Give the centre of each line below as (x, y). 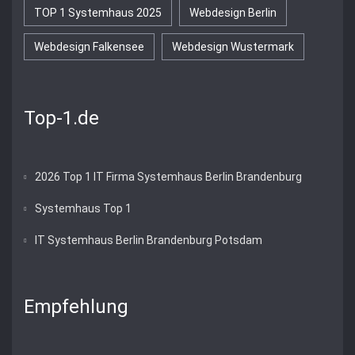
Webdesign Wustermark (233, 47)
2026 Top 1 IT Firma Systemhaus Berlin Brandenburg (168, 177)
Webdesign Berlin (233, 13)
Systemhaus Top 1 (83, 208)
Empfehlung (76, 307)
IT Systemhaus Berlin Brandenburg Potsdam (149, 240)
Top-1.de (61, 118)
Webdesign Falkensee (89, 47)
